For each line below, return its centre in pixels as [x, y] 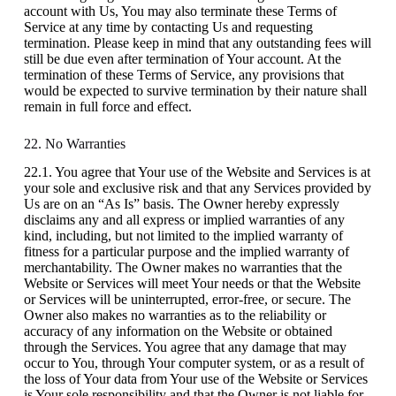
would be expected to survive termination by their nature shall [195, 90]
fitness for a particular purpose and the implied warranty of [186, 252]
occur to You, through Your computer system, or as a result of [194, 363]
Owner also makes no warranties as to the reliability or [175, 316]
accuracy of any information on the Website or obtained [178, 331]
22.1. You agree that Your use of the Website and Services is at [197, 172]
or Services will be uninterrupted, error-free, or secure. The [187, 300]
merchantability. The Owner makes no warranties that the [183, 268]
